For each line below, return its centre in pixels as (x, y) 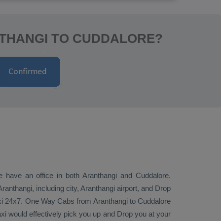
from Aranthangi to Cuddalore (123, 201)
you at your (152, 214)
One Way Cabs (50, 201)
